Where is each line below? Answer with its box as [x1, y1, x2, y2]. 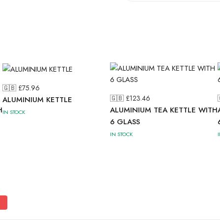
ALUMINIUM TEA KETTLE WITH [110, 105, 218, 115]
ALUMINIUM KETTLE [2, 94, 72, 106]
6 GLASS [110, 116, 140, 127]
